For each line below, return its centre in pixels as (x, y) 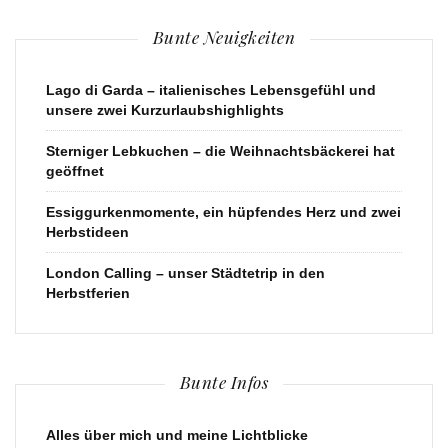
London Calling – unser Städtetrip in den (185, 272)
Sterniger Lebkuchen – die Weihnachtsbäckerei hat (220, 150)
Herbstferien (88, 292)
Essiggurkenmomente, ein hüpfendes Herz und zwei (223, 211)
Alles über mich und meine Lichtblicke (177, 434)
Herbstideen (87, 231)
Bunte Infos (224, 381)
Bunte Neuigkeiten (224, 36)
